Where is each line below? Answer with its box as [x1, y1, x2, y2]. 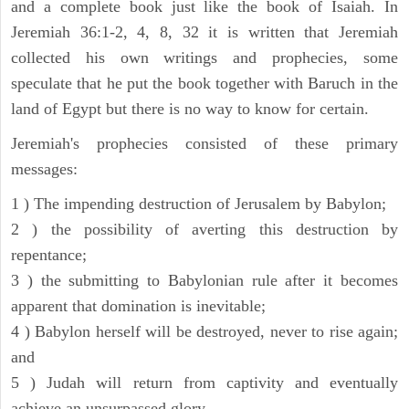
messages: [11, 160, 78, 179]
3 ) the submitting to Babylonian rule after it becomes [11, 271, 398, 290]
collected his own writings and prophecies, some [11, 48, 398, 68]
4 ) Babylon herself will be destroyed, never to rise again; [11, 322, 398, 341]
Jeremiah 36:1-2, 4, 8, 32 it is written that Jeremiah [11, 23, 398, 42]
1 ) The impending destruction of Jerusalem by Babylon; [11, 194, 386, 214]
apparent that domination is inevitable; [11, 297, 266, 316]
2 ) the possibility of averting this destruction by [11, 220, 398, 239]
